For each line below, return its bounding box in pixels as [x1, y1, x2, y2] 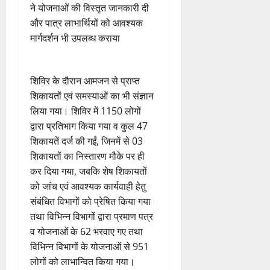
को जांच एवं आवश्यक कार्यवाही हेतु [30, 180, 146, 193]
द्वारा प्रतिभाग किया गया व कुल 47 [30, 119, 148, 133]
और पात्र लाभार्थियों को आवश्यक [30, 16, 143, 30]
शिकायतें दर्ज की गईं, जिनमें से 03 [30, 134, 143, 148]
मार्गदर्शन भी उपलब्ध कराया [30, 31, 120, 45]
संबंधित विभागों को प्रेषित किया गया [30, 195, 151, 209]
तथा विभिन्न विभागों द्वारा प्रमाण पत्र [30, 210, 153, 224]
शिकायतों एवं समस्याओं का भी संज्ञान [30, 89, 154, 103]
